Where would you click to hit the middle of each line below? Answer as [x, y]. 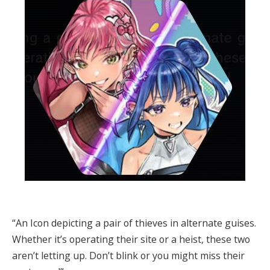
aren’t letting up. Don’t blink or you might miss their [128, 255]
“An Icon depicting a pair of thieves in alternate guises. [134, 223]
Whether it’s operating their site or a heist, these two [131, 239]
